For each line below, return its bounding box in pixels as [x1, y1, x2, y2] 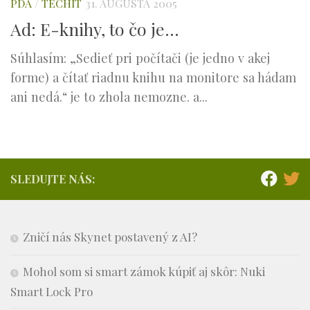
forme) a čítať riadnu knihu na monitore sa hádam [10, 68, 296, 86]
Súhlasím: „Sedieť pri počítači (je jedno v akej [10, 48, 270, 66]
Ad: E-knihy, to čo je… [10, 17, 179, 40]
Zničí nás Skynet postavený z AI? [23, 228, 197, 244]
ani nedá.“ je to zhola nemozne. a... [10, 87, 208, 105]
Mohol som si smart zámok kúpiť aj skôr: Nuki [23, 263, 265, 279]
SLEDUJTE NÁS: [10, 171, 95, 186]
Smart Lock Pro [10, 283, 93, 299]
